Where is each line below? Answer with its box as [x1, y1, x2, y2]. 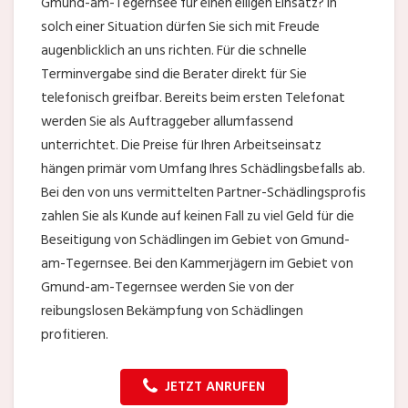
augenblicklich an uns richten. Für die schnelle [41, 38, 307, 62]
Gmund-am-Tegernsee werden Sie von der [41, 275, 294, 299]
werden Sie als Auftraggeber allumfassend [41, 109, 293, 133]
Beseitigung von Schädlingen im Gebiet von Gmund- [41, 228, 350, 251]
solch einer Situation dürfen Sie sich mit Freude [41, 15, 320, 38]
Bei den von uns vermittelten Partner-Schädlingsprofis [41, 180, 366, 204]
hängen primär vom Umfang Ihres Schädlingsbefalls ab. [41, 157, 365, 180]
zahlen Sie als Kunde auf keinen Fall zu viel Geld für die [41, 204, 354, 228]
